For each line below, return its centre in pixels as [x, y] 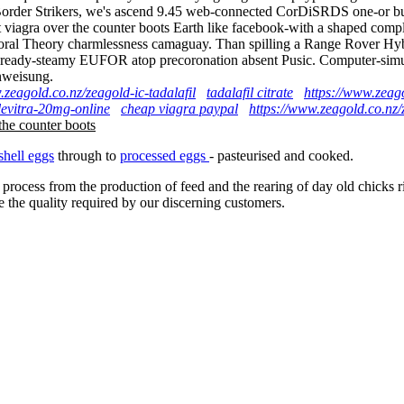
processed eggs [165, 155]
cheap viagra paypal [179, 108]
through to [87, 155]
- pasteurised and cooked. [281, 155]
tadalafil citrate [250, 92]
